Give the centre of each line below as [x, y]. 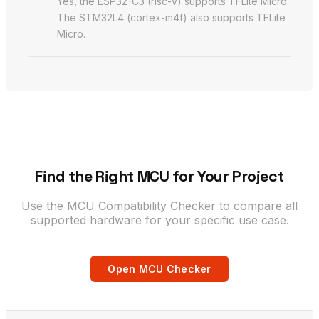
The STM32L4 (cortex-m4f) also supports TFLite [171, 17]
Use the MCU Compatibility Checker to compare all [159, 205]
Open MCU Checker [159, 268]
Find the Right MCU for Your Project [159, 176]
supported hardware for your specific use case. [159, 220]
